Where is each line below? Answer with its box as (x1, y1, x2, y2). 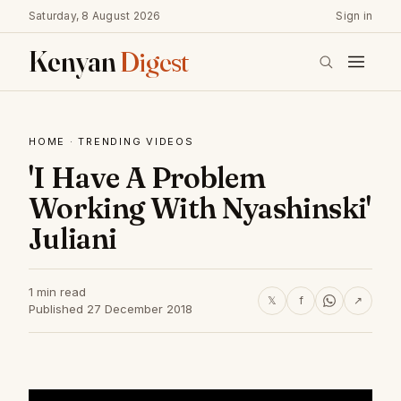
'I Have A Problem (29, 160, 266, 195)
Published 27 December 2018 (29, 302, 192, 316)
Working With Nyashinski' (29, 191, 371, 226)
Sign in (336, 9, 372, 22)
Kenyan (29, 44, 120, 79)
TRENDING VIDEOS (78, 135, 194, 148)
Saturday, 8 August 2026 (29, 9, 161, 22)
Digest (119, 44, 189, 79)
